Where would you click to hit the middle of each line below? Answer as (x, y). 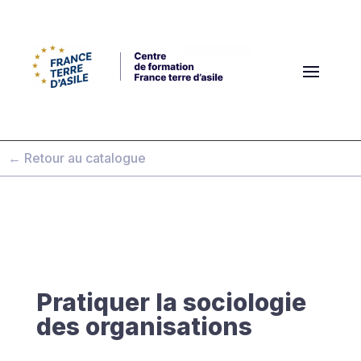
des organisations (144, 326)
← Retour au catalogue (77, 158)
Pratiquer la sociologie (171, 302)
